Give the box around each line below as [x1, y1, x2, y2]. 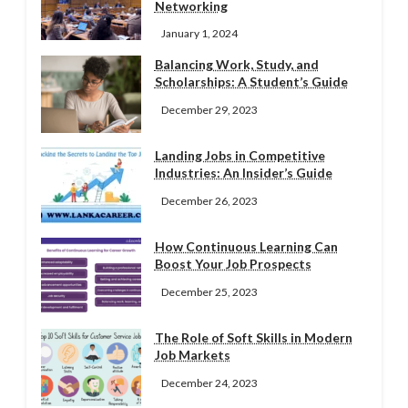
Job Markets [154, 347, 230, 363]
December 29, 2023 [160, 102, 258, 117]
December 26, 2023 [160, 193, 258, 208]
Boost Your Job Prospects [154, 256, 311, 272]
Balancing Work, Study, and [154, 56, 319, 73]
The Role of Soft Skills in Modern [154, 330, 352, 346]
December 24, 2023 [160, 375, 258, 390]
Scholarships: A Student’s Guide [154, 74, 348, 90]
